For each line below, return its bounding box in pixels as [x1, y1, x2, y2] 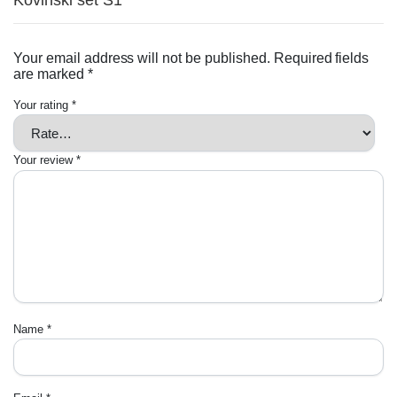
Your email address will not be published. [13, 51, 270, 66]
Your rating [13, 98, 72, 113]
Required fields [273, 51, 370, 66]
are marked [13, 66, 88, 82]
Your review [13, 153, 76, 167]
